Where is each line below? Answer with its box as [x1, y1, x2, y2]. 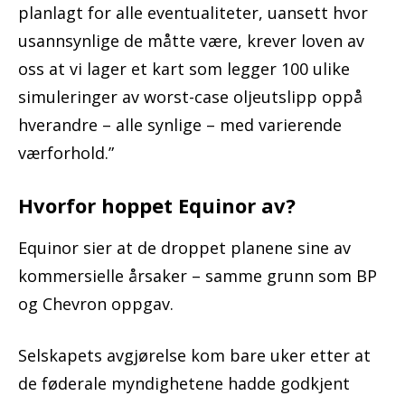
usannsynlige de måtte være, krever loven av [18, 30, 364, 52]
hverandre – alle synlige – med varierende [18, 114, 342, 137]
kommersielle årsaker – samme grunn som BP [18, 265, 377, 287]
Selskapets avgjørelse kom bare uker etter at [18, 344, 371, 367]
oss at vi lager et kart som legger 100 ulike [18, 58, 350, 80]
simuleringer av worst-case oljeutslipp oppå [18, 86, 363, 108]
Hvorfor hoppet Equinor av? [18, 192, 296, 220]
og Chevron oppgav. [18, 293, 174, 316]
